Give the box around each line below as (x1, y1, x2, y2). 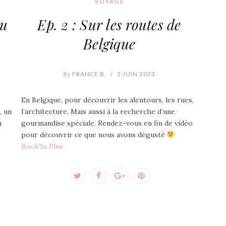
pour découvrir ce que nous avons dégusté (21, 130, 167, 139)
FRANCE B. (71, 70, 106, 78)
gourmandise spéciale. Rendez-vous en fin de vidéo (21, 118, 193, 128)
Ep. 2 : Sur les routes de (37, 15, 181, 34)
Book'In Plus (21, 141, 63, 151)
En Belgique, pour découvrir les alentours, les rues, (21, 95, 194, 104)
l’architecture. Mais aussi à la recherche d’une (21, 106, 175, 116)
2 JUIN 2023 (117, 70, 155, 78)
